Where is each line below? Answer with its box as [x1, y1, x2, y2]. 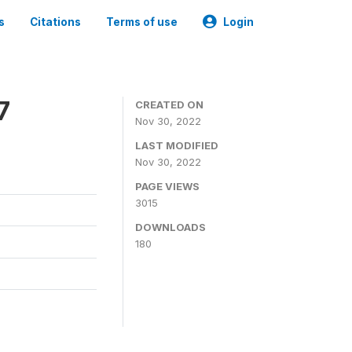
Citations [30, 16, 81, 28]
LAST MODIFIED [135, 139, 218, 152]
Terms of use [106, 16, 178, 28]
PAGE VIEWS [135, 180, 200, 192]
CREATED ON [135, 98, 203, 111]
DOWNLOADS [135, 221, 206, 233]
